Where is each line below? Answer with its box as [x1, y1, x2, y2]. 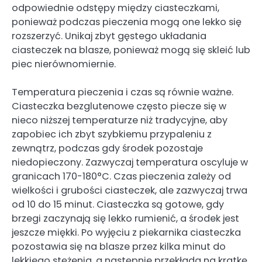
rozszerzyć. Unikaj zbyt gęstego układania [12, 29, 206, 43]
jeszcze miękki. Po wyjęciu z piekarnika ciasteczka [12, 226, 241, 240]
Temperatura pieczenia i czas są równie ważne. [12, 85, 233, 99]
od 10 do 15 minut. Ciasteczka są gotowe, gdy [12, 198, 224, 212]
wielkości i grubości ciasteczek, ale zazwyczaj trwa [12, 184, 247, 198]
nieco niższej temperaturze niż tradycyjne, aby [12, 113, 227, 127]
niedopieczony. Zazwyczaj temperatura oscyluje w [12, 156, 248, 170]
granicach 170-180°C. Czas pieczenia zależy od [12, 170, 231, 184]
